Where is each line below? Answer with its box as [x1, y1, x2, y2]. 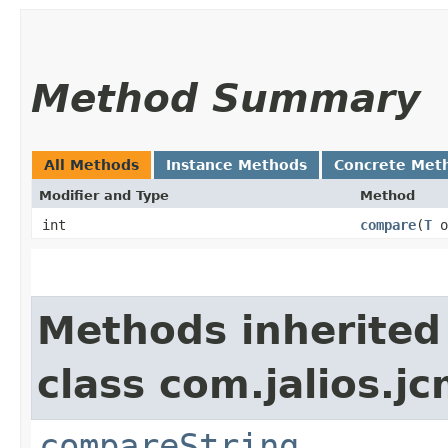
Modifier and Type [39, 187, 169, 203]
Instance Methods [166, 156, 307, 173]
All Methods [44, 156, 139, 173]
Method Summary [31, 75, 420, 121]
